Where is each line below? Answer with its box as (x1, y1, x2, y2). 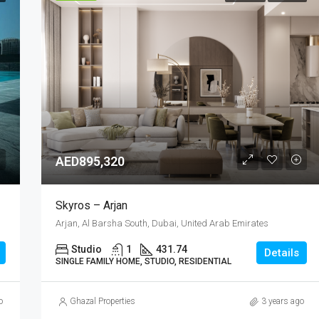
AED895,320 (55, 154, 125, 169)
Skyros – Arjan (55, 199, 127, 213)
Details (264, 246, 299, 260)
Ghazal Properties (69, 296, 135, 307)
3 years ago (261, 296, 304, 307)
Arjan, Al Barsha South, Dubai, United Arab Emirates (55, 218, 268, 229)
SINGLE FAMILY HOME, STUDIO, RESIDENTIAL (55, 256, 231, 267)
